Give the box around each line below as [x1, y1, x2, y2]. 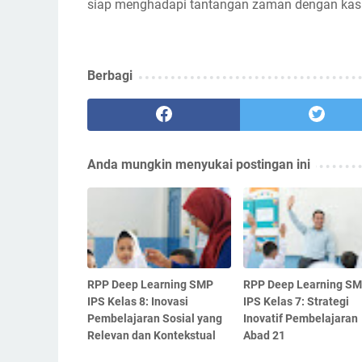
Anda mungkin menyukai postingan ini [87, 156, 310, 172]
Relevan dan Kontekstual [87, 328, 216, 342]
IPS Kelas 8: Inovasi [87, 294, 188, 308]
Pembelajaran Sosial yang [87, 311, 222, 325]
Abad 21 [242, 328, 285, 342]
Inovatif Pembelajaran [242, 311, 358, 325]
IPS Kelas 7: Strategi [242, 294, 349, 308]
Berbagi [87, 67, 133, 83]
